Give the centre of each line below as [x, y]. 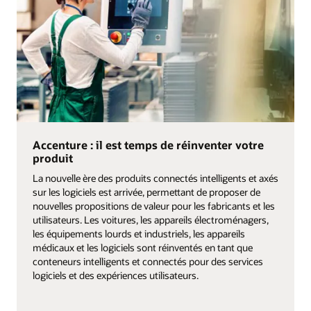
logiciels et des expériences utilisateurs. [115, 275]
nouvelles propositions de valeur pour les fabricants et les [153, 205]
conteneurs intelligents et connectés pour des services [148, 261]
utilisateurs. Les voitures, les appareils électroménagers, [150, 219]
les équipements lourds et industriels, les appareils [138, 233]
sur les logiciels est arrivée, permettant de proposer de [146, 192]
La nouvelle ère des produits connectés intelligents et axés [155, 178]
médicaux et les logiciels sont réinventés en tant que [142, 247]
